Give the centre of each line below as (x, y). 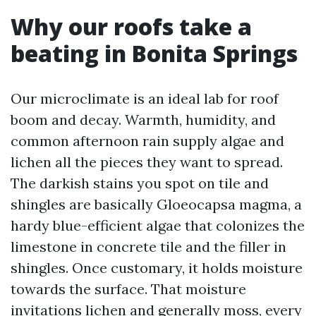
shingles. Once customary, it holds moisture (157, 268)
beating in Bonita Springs (154, 53)
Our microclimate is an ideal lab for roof (145, 98)
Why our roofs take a (131, 26)
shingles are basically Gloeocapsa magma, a (156, 204)
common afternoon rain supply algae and (147, 141)
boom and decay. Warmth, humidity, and (143, 120)
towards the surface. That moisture (128, 289)
